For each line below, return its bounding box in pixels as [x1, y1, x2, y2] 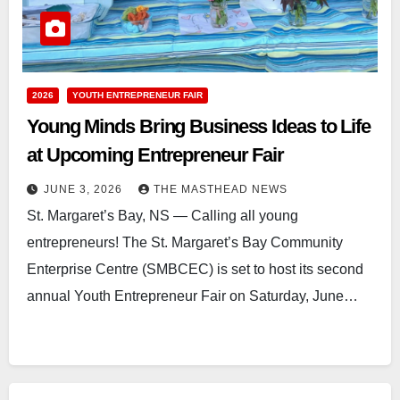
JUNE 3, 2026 [44, 183, 126, 196]
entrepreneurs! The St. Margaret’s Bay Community [27, 235, 343, 251]
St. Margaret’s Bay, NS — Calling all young [27, 208, 298, 224]
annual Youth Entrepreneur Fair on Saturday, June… [27, 288, 358, 304]
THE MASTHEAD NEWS [154, 183, 287, 196]
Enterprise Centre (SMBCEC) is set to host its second [27, 262, 363, 278]
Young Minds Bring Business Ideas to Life [27, 115, 371, 138]
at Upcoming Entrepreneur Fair [27, 144, 285, 167]
